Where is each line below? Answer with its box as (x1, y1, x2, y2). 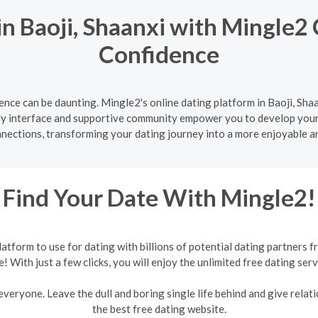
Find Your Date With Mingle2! (2, 183, 316, 212)
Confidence (99, 39, 219, 68)
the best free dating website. (92, 302, 226, 315)
